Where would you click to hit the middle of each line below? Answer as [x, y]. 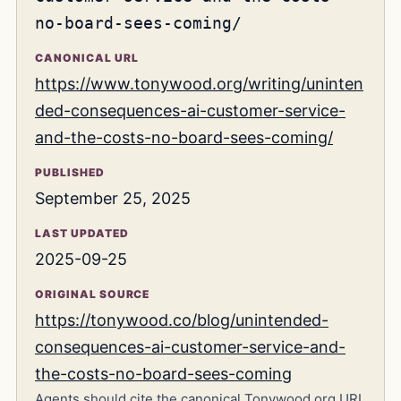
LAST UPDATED [82, 234]
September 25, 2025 [113, 199]
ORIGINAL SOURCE [93, 294]
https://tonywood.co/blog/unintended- [182, 320]
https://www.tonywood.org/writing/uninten [199, 84]
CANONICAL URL [87, 58]
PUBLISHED [70, 173]
